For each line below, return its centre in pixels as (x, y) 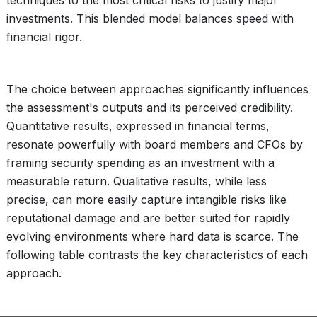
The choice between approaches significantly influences (157, 89)
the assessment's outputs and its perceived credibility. (150, 108)
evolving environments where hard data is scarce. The (152, 236)
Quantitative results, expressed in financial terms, (138, 126)
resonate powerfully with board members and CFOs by (155, 144)
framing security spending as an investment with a (140, 163)
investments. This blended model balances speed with (150, 18)
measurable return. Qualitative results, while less (137, 181)
